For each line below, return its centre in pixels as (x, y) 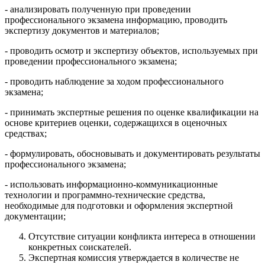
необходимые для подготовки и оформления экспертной (119, 205)
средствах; (26, 133)
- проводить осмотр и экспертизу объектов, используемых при (131, 50)
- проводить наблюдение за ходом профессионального (114, 81)
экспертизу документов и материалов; (82, 30)
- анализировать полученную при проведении (98, 9)
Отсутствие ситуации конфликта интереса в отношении (142, 236)
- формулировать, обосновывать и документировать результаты (132, 153)
